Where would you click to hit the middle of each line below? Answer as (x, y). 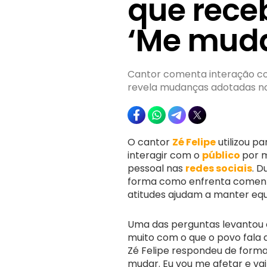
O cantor (150, 142)
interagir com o (165, 156)
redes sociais (219, 169)
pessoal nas (156, 169)
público (222, 156)
